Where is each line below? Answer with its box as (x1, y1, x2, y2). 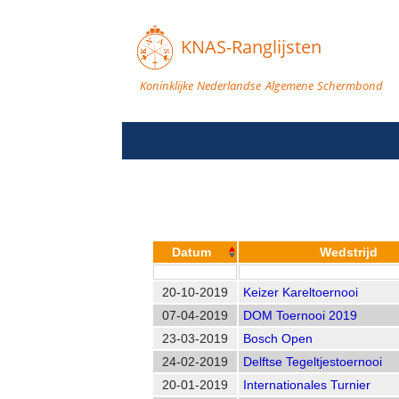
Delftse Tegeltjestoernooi (243, 354, 382, 369)
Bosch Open (243, 331, 313, 346)
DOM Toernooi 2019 (243, 308, 357, 322)
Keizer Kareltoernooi (243, 285, 358, 299)
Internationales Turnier (243, 378, 370, 392)
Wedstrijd (320, 245, 378, 259)
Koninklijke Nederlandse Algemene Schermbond (140, 77, 383, 94)
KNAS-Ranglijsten (181, 35, 322, 59)
